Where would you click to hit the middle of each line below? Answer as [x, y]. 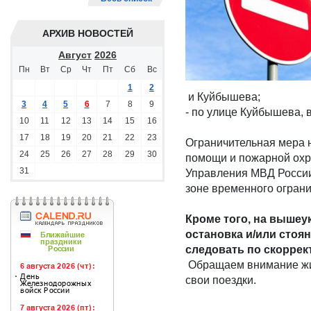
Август [75, 55]
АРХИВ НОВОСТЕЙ [87, 33]
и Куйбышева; [223, 97]
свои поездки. [221, 280]
